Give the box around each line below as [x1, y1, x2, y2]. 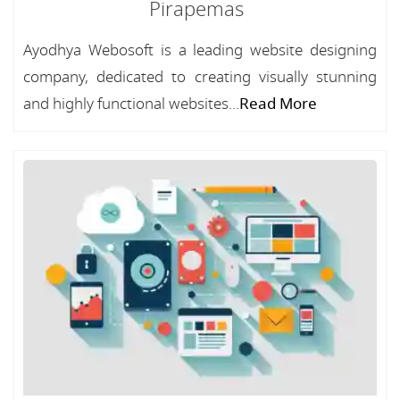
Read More [239, 93, 317, 115]
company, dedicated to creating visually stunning [23, 66, 377, 88]
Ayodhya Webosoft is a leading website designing [23, 39, 377, 62]
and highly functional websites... [23, 93, 239, 115]
